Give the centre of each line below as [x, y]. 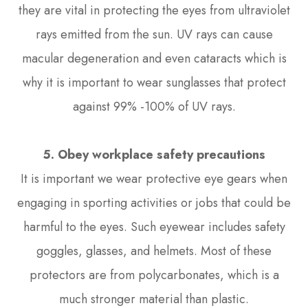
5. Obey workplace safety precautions [154, 154]
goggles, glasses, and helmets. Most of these [154, 251]
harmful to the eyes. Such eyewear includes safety [154, 227]
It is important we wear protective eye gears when [154, 178]
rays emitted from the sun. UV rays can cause [154, 34]
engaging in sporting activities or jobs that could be [154, 202]
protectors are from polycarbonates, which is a [154, 275]
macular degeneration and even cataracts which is [154, 58]
